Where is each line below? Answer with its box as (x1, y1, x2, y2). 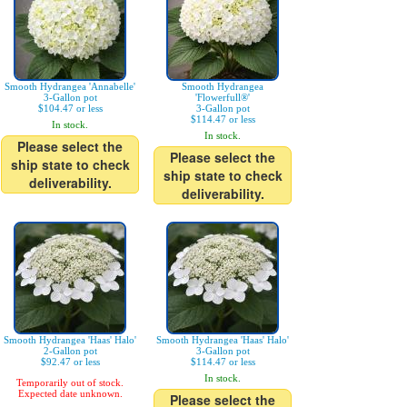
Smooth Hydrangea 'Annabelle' (5, 81, 135, 92)
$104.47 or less (37, 103, 103, 114)
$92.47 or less (40, 356, 100, 367)
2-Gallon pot (43, 345, 97, 356)
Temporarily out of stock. (16, 377, 124, 388)
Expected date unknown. (17, 388, 123, 399)
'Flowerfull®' (195, 92, 250, 103)
